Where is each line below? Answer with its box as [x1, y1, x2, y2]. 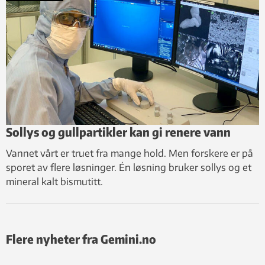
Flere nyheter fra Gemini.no [6, 231, 156, 246]
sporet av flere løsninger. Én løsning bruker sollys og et [6, 161, 251, 173]
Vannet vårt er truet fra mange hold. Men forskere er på [6, 147, 253, 159]
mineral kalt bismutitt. [6, 175, 103, 188]
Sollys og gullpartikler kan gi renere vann [6, 124, 231, 139]
